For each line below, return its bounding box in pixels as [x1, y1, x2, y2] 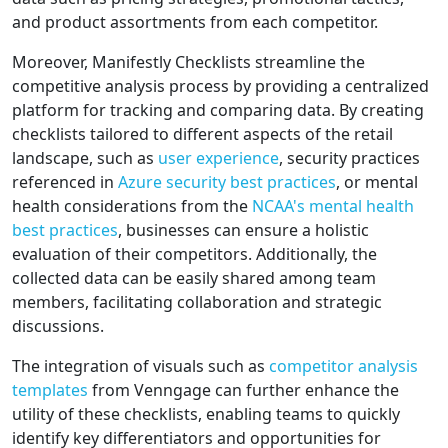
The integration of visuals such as [12, 355, 269, 378]
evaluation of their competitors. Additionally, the [12, 243, 377, 266]
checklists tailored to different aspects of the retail [12, 123, 393, 146]
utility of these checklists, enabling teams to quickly [12, 403, 400, 426]
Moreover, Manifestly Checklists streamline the [12, 51, 365, 74]
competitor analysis [269, 355, 418, 378]
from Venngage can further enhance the [88, 379, 399, 402]
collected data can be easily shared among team [12, 267, 376, 290]
